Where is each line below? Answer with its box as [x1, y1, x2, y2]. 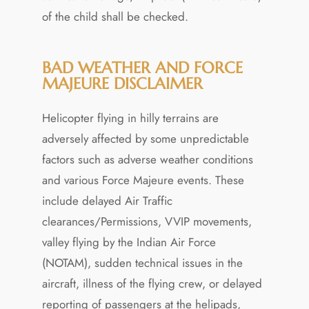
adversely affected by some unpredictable [41, 130, 249, 147]
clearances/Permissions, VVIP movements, [41, 212, 252, 230]
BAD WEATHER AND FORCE [41, 57, 243, 77]
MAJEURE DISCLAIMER [41, 73, 203, 93]
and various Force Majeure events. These [41, 171, 244, 188]
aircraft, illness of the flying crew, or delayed [41, 275, 262, 292]
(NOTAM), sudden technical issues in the [41, 254, 243, 271]
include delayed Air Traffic [41, 192, 172, 209]
